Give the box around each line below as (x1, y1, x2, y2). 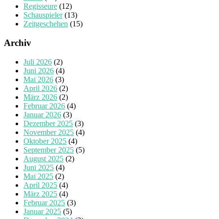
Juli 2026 (23, 57, 52, 66)
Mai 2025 (23, 172, 53, 180)
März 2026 (23, 92, 57, 101)
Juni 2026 (23, 66, 54, 75)
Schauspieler (23, 11, 63, 20)
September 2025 (23, 145, 74, 154)
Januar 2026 (23, 110, 61, 119)
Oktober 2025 (23, 136, 66, 145)
